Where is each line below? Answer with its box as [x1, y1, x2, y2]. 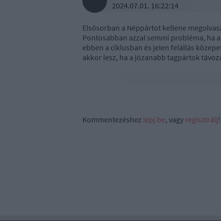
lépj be [143, 114, 165, 124]
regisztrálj [185, 114, 218, 124]
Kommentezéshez [82, 114, 143, 124]
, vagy [165, 114, 185, 124]
